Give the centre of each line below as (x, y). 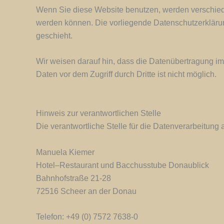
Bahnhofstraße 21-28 (73, 178)
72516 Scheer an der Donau (86, 191)
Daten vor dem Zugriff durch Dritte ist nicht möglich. (126, 74)
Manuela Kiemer (65, 152)
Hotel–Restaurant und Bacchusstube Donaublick (122, 165)
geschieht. (54, 35)
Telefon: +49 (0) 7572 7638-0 (87, 217)
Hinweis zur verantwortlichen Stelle (98, 113)
